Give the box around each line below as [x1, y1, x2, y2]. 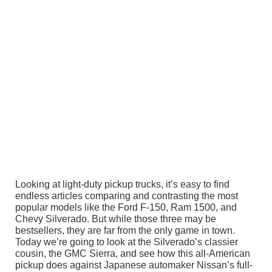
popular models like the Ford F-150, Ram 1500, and [15, 202, 237, 213]
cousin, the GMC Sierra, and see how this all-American [15, 248, 250, 259]
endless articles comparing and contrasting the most [15, 191, 238, 202]
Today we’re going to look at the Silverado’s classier [15, 237, 238, 248]
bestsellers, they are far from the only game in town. [15, 225, 235, 236]
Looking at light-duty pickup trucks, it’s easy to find [15, 179, 229, 190]
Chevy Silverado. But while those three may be [15, 214, 216, 225]
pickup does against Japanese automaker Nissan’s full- [15, 260, 253, 271]
